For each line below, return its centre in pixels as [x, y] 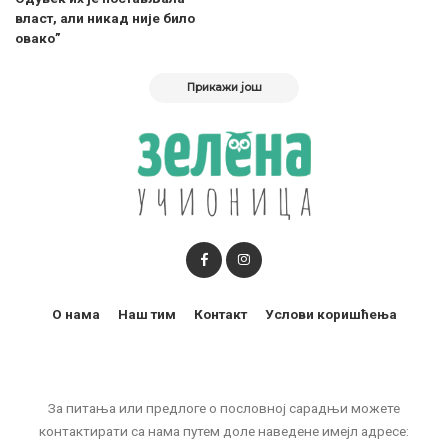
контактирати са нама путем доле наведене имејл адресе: [224, 431]
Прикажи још [224, 88]
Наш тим [146, 314]
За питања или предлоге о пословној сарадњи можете [224, 408]
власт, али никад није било [105, 18]
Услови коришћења [330, 314]
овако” [38, 38]
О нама [75, 314]
